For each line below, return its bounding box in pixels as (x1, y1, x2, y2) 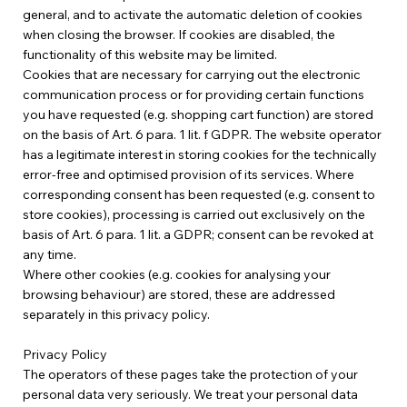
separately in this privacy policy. (22, 306, 210, 323)
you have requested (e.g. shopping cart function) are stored (22, 106, 373, 124)
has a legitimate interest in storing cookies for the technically (22, 146, 377, 164)
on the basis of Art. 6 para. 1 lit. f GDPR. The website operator (22, 126, 382, 144)
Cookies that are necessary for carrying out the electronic (22, 66, 361, 84)
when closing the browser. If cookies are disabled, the (22, 26, 335, 44)
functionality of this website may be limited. (22, 46, 277, 64)
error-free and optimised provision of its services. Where (22, 166, 354, 184)
